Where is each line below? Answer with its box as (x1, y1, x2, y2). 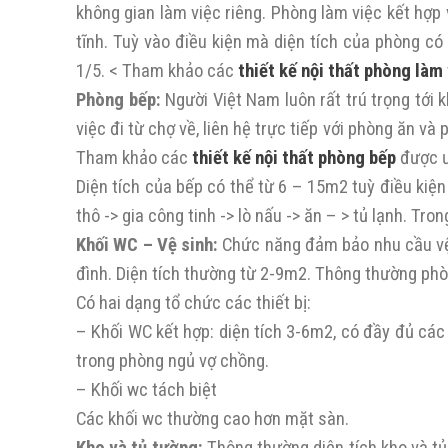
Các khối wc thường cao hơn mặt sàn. (76, 408, 349, 430)
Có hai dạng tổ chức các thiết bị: (76, 292, 311, 314)
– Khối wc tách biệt (76, 379, 217, 401)
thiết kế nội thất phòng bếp (192, 147, 396, 169)
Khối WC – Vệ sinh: (76, 234, 219, 256)
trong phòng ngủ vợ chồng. (76, 350, 269, 372)
